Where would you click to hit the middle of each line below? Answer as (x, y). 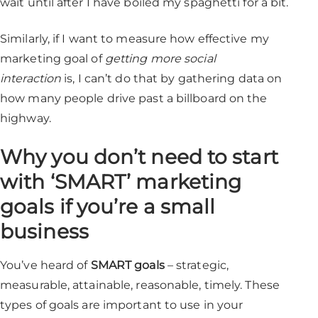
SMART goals (127, 265)
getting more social (160, 59)
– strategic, (197, 265)
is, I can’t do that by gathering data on (172, 78)
